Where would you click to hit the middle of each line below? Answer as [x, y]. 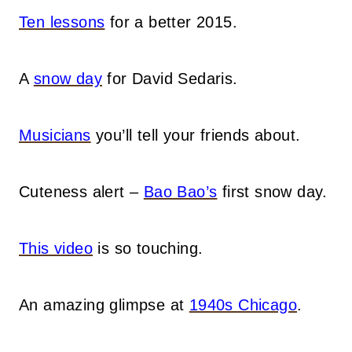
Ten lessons [62, 22]
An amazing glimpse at [104, 305]
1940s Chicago [243, 305]
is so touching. [148, 249]
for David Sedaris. [170, 79]
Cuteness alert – [81, 192]
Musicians [55, 136]
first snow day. [272, 192]
